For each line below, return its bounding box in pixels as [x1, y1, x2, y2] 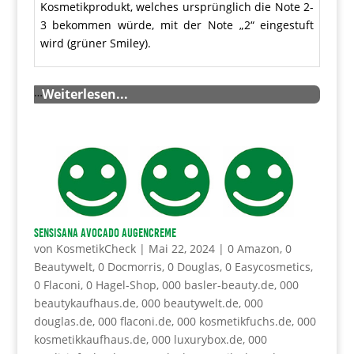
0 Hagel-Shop [85, 277, 156, 292]
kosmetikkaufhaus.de [33, 331, 146, 347]
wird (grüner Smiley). [40, 36, 151, 51]
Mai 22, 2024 [148, 240, 215, 256]
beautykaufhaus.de [33, 295, 136, 311]
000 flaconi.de [97, 313, 171, 329]
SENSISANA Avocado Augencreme [33, 225, 176, 240]
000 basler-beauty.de [161, 277, 274, 292]
